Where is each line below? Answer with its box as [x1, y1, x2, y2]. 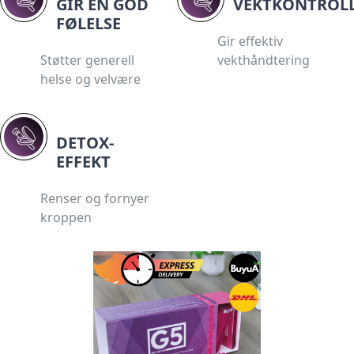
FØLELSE [56, 12, 121, 34]
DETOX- [56, 131, 114, 153]
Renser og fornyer [40, 189, 149, 207]
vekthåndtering [217, 51, 310, 69]
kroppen [40, 208, 92, 226]
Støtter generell [40, 51, 134, 69]
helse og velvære [40, 70, 141, 88]
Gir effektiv [217, 32, 283, 50]
